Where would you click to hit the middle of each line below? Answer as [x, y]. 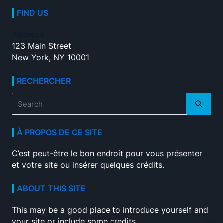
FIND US [33, 13]
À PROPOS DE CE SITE [60, 132]
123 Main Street [42, 46]
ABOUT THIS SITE [52, 189]
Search [24, 99]
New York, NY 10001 [51, 57]
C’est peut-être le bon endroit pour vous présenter [107, 154]
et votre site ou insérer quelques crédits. [88, 165]
